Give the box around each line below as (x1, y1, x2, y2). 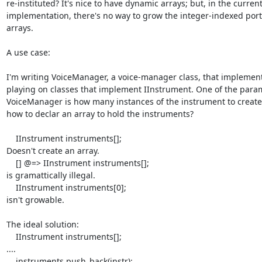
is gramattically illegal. (6, 169, 95, 181)
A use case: (6, 46, 50, 58)
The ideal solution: (6, 218, 79, 230)
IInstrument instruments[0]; (6, 181, 16, 193)
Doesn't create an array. (6, 144, 99, 156)
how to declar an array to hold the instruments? (6, 108, 194, 119)
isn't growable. (6, 194, 64, 205)
